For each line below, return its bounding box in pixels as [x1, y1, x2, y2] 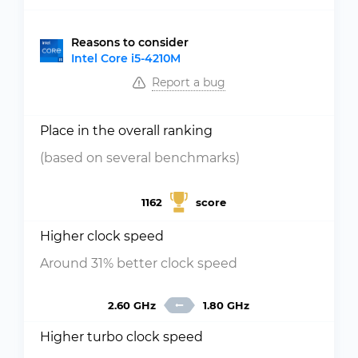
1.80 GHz [202, 299, 249, 312]
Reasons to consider [71, 35, 189, 50]
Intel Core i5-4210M [71, 51, 181, 66]
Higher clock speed [40, 229, 164, 244]
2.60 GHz [107, 299, 156, 312]
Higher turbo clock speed [40, 329, 203, 344]
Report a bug [152, 75, 225, 89]
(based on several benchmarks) [40, 150, 240, 165]
